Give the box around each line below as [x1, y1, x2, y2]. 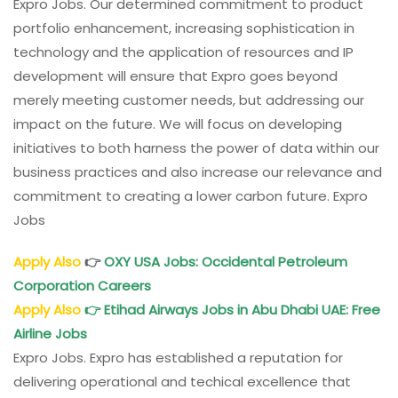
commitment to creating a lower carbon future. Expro [13, 187, 368, 206]
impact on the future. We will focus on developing [13, 115, 342, 134]
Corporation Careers [13, 276, 155, 296]
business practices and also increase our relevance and [13, 163, 382, 182]
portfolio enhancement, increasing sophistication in [13, 19, 354, 38]
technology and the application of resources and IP [13, 43, 354, 62]
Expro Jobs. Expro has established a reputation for [13, 348, 343, 368]
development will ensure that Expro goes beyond [13, 67, 338, 86]
